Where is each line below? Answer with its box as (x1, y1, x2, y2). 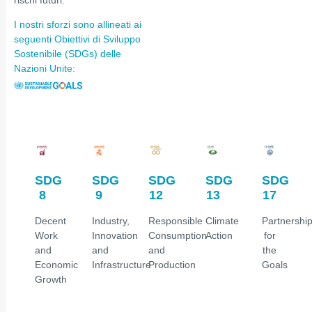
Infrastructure (91, 259, 151, 271)
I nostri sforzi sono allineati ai (14, 19, 141, 31)
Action (205, 230, 233, 242)
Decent (35, 215, 66, 227)
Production (148, 259, 196, 271)
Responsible (148, 215, 203, 227)
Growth (35, 274, 67, 286)
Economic (35, 259, 78, 271)
